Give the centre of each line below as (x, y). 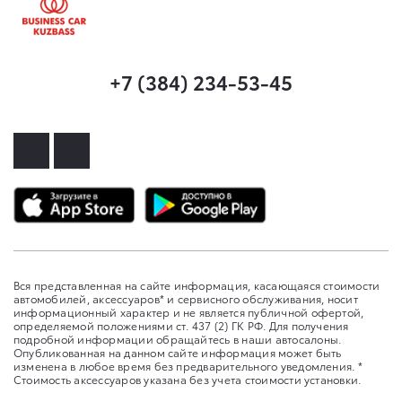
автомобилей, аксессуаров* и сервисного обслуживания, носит (186, 299)
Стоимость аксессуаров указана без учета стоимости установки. (188, 380)
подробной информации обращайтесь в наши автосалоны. (178, 339)
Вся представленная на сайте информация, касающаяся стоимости (197, 285)
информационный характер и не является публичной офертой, (189, 312)
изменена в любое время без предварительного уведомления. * (188, 366)
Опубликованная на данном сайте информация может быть (178, 353)
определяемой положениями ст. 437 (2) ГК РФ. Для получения (181, 326)
